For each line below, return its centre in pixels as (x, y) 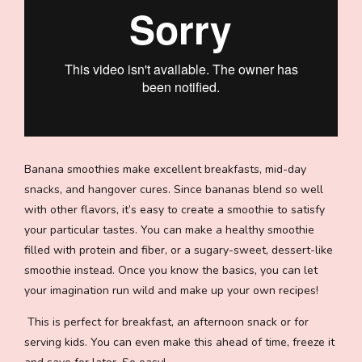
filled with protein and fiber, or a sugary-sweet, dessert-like (179, 250)
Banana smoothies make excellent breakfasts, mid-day (165, 169)
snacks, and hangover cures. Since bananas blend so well (174, 189)
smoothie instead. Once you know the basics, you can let (171, 270)
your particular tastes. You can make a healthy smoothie (169, 229)
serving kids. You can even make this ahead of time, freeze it (179, 342)
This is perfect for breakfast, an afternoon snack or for (166, 322)
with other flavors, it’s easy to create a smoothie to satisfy (175, 209)
